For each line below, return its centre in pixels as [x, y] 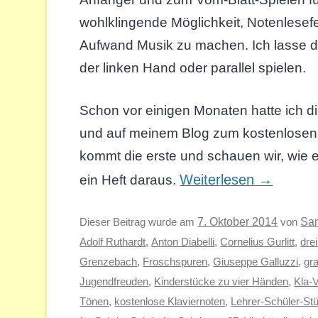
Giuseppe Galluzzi [256, 262]
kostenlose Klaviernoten [170, 302]
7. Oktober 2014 [238, 222]
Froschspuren [175, 262]
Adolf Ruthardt [113, 242]
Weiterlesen [219, 180]
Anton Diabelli [183, 242]
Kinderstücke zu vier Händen [221, 282]
